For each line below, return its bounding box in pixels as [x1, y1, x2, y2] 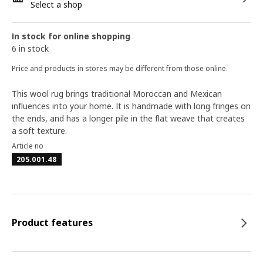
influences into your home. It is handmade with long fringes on [12, 100, 251, 112]
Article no [12, 141, 43, 151]
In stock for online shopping [12, 31, 130, 42]
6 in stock [12, 43, 49, 54]
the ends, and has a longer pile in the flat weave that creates [12, 113, 245, 124]
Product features [12, 216, 93, 229]
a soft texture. [12, 125, 67, 136]
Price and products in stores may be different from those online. [12, 63, 228, 73]
